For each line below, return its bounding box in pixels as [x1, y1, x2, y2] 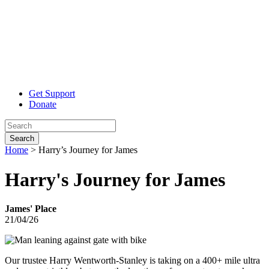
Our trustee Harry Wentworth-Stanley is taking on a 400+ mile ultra [5, 255, 260, 265]
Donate [29, 99, 56, 110]
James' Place [5, 203, 56, 214]
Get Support [29, 88, 75, 99]
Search [10, 134, 34, 144]
